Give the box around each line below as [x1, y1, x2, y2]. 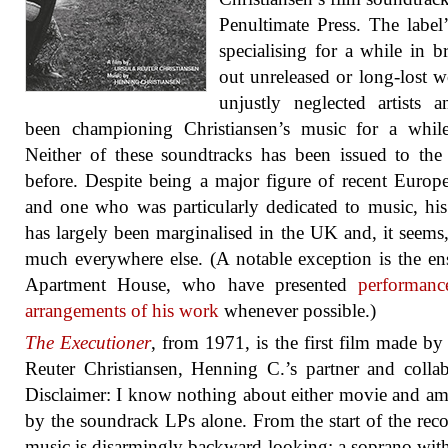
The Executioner [25, 332, 152, 353]
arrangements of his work [25, 300, 219, 321]
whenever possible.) [219, 300, 376, 321]
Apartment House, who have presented [25, 274, 358, 295]
